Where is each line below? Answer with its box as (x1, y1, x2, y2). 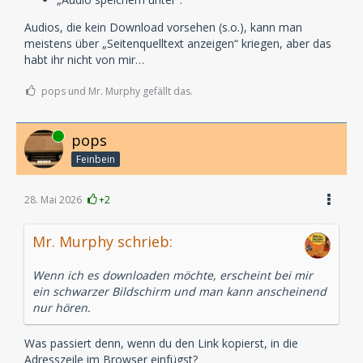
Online (24, 128, 54, 143)
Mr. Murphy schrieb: (32, 231, 173, 251)
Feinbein (76, 152, 115, 166)
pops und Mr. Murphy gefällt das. (41, 83, 193, 98)
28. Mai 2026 (24, 192, 82, 207)
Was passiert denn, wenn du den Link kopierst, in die (24, 335, 298, 351)
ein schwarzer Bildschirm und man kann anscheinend (32, 283, 327, 299)
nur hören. (32, 299, 91, 315)
